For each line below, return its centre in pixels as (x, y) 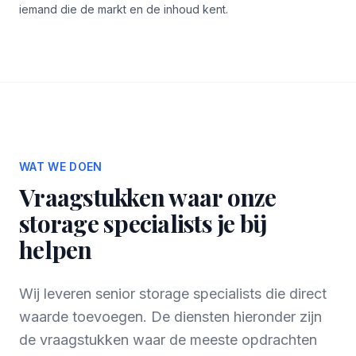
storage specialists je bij (143, 223)
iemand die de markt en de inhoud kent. (124, 9)
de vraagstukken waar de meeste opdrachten (168, 340)
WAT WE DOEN (61, 166)
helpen (56, 250)
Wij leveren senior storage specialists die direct (173, 294)
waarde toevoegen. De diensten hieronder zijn (170, 317)
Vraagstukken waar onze (148, 197)
